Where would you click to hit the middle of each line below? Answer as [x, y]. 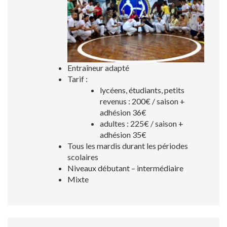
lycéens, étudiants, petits [142, 90]
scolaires [83, 157]
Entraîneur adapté [98, 67]
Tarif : [78, 79]
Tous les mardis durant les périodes [128, 145]
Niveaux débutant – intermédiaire [125, 168]
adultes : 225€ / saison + [142, 123]
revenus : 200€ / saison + [142, 101]
